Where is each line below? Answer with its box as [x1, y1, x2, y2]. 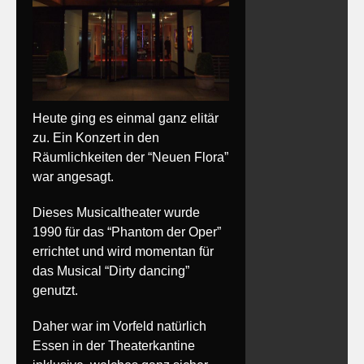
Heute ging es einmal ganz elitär [32, 110, 219, 125]
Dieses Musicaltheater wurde [32, 205, 200, 219]
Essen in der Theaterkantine [32, 338, 195, 353]
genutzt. [32, 283, 78, 297]
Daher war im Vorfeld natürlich [32, 318, 206, 333]
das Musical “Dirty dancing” [32, 263, 189, 278]
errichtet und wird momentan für [32, 244, 214, 258]
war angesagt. [32, 169, 114, 184]
